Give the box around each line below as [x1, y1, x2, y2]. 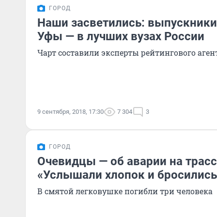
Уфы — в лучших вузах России [37, 30, 204, 43]
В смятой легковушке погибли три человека [37, 186, 213, 196]
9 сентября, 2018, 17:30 [37, 108, 104, 115]
